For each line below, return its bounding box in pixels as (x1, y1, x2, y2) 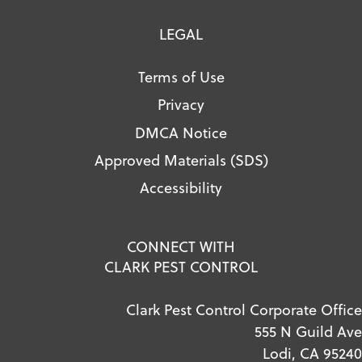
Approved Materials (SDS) (94, 148, 268, 170)
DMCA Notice (135, 120, 227, 143)
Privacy (158, 93, 204, 116)
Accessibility (140, 175, 222, 198)
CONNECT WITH (127, 235, 235, 258)
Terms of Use (137, 65, 225, 88)
